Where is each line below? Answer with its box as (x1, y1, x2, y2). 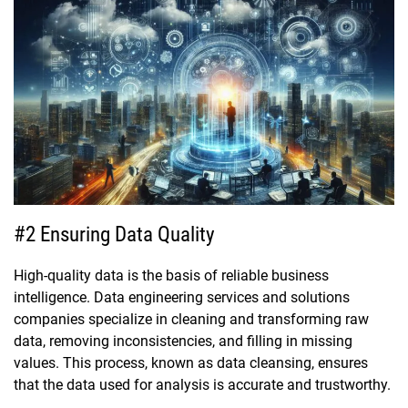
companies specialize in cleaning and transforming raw (14, 311, 369, 329)
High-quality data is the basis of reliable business (14, 267, 329, 285)
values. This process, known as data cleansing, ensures (14, 354, 368, 372)
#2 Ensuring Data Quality (14, 222, 215, 248)
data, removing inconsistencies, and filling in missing (14, 332, 352, 351)
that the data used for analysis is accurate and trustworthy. (14, 376, 391, 394)
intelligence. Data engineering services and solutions (14, 289, 350, 307)
